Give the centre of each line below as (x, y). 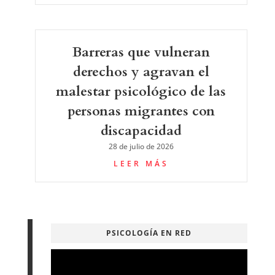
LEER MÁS (141, 163)
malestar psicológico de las (141, 91)
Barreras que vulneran (141, 52)
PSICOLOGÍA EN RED (149, 233)
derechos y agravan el (141, 72)
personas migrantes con (141, 111)
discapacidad (141, 130)
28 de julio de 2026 (141, 146)
